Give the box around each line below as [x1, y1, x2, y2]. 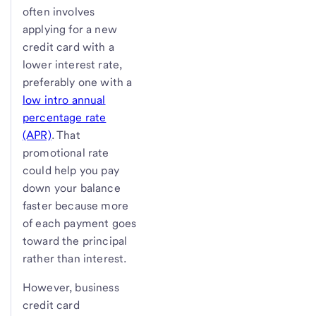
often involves [23, 4, 95, 18]
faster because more [23, 198, 129, 212]
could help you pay [23, 163, 119, 177]
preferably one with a [23, 75, 133, 89]
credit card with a [23, 39, 114, 54]
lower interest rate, [23, 57, 123, 71]
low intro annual [23, 92, 106, 107]
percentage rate [23, 110, 107, 124]
